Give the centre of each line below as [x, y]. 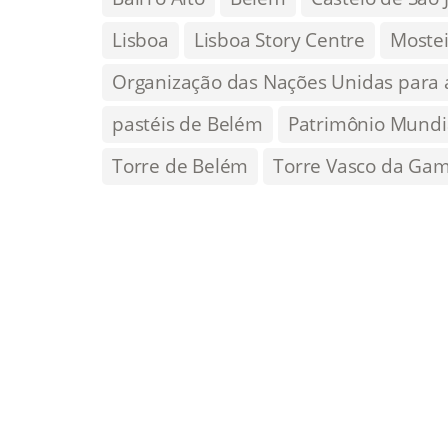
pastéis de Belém [187, 123]
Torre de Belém [180, 165]
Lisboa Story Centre [279, 39]
